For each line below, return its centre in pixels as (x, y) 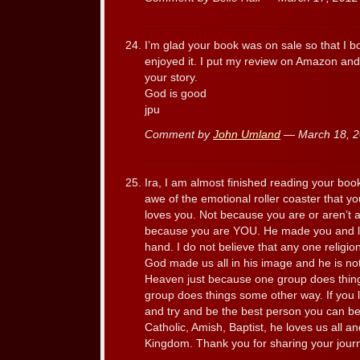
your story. (171, 78)
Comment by (179, 135)
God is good (176, 94)
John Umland (247, 135)
